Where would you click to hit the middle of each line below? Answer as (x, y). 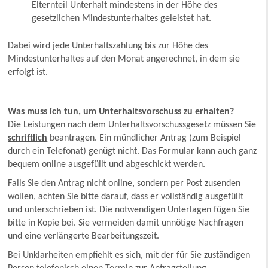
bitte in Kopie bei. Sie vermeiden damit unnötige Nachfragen (126, 223)
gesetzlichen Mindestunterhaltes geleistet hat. (122, 19)
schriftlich (28, 138)
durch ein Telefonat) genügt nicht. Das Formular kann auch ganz (133, 152)
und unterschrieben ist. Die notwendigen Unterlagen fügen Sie (129, 210)
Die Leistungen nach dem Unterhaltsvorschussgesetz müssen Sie (132, 125)
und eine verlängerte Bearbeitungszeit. (84, 237)
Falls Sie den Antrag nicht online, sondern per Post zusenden (124, 184)
